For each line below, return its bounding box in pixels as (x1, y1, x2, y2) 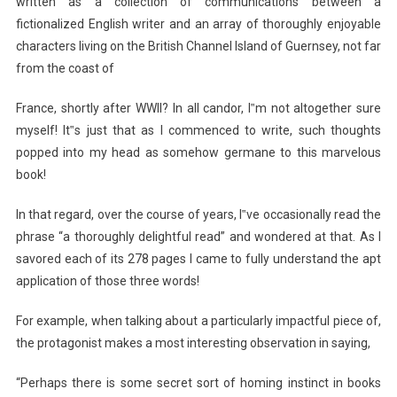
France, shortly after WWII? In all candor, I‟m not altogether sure (15, 100, 382, 115)
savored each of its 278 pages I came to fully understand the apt (15, 251, 382, 266)
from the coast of (15, 60, 114, 75)
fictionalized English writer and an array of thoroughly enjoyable (15, 16, 382, 31)
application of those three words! (15, 273, 199, 288)
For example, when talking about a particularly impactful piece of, (15, 313, 382, 328)
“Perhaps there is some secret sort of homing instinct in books (15, 375, 382, 390)
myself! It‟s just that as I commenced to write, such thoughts (15, 122, 382, 137)
